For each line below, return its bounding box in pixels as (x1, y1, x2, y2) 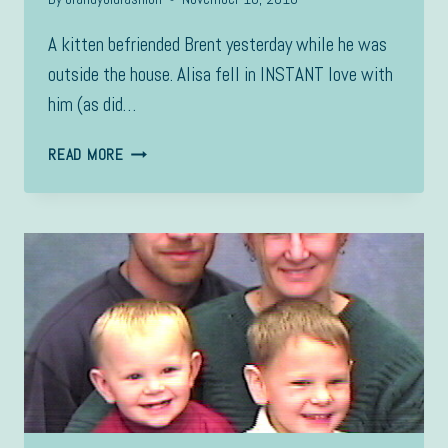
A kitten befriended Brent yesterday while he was (48, 32, 387, 58)
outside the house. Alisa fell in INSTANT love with (48, 62, 393, 88)
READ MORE (48, 145, 124, 165)
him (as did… (48, 92, 136, 118)
